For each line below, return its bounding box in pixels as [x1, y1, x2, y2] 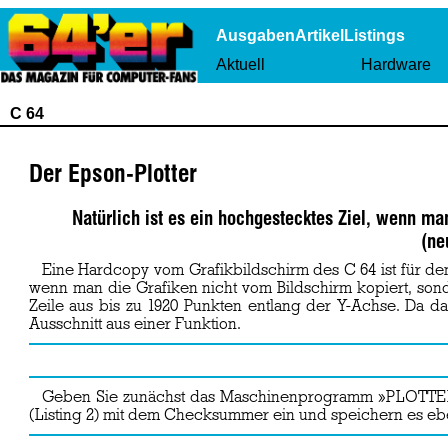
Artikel [295, 27, 344, 44]
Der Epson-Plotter [28, 158, 197, 188]
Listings [344, 27, 405, 44]
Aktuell [216, 56, 265, 73]
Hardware [361, 56, 432, 73]
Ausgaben [216, 27, 295, 44]
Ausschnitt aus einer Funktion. [28, 315, 241, 334]
